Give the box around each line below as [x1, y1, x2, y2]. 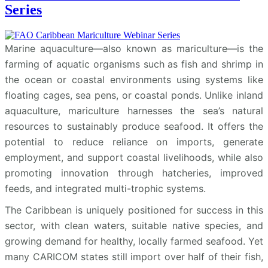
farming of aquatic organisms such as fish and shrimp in [5, 57, 263, 70]
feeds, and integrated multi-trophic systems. [5, 182, 206, 194]
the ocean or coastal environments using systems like [5, 73, 263, 86]
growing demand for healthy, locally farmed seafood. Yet [5, 234, 263, 247]
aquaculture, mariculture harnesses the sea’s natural [5, 104, 263, 117]
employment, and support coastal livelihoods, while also [5, 151, 263, 163]
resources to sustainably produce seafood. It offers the [5, 120, 263, 132]
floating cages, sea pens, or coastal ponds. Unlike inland [5, 89, 263, 101]
